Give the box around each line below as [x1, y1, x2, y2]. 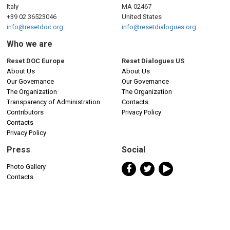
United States [122, 12, 162, 21]
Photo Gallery [7, 162, 46, 170]
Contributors [7, 108, 44, 116]
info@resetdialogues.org [122, 23, 196, 31]
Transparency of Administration [7, 98, 100, 106]
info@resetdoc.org [7, 23, 63, 31]
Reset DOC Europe [7, 56, 65, 65]
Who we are [7, 39, 52, 49]
